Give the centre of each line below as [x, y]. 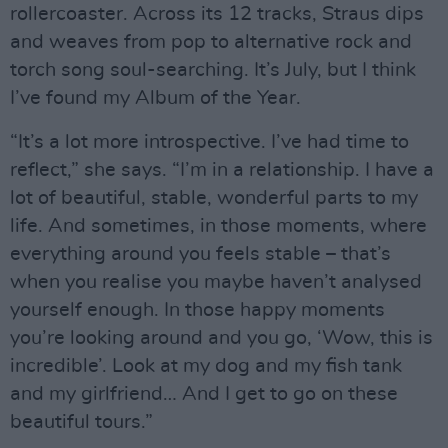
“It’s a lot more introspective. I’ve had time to [209, 142]
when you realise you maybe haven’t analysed [216, 282]
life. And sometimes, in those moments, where [218, 226]
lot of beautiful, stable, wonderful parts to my [214, 198]
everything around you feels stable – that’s [200, 254]
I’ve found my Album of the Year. [155, 98]
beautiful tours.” [81, 422]
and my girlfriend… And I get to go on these [204, 394]
